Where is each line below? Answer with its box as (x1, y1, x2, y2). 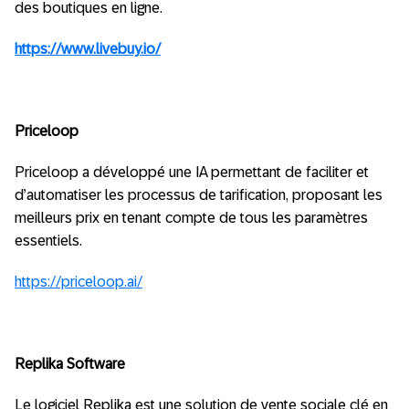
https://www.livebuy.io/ (15, 41, 161, 57)
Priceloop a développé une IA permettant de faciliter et (15, 164, 369, 180)
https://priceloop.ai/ (15, 274, 142, 289)
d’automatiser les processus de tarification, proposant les (15, 187, 383, 203)
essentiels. (15, 233, 82, 248)
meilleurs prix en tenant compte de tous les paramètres (15, 210, 368, 225)
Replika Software (15, 356, 125, 372)
